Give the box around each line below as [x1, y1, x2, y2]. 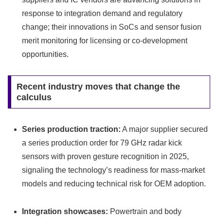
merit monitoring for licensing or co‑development [22, 36, 188, 45]
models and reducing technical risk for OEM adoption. [22, 179, 206, 188]
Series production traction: [22, 125, 121, 133]
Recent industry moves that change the [16, 82, 180, 92]
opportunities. [22, 50, 69, 59]
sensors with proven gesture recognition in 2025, [22, 152, 189, 161]
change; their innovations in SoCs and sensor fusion [22, 23, 202, 32]
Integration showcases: [22, 207, 109, 216]
